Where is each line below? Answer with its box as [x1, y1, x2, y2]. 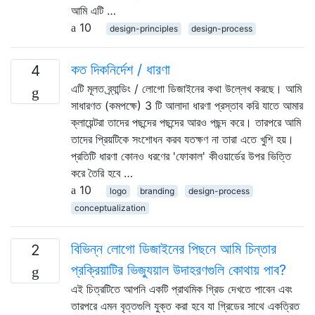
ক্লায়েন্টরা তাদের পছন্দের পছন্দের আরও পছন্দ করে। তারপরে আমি [71, 115, 301, 129]
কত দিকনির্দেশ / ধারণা [71, 60, 170, 78]
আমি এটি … [71, 3, 116, 18]
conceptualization [74, 202, 146, 213]
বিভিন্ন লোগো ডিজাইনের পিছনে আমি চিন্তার [71, 240, 276, 257]
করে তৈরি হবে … [71, 165, 133, 180]
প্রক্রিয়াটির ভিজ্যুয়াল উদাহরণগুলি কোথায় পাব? [71, 261, 286, 278]
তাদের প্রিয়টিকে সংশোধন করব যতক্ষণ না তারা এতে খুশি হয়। [71, 131, 294, 146]
